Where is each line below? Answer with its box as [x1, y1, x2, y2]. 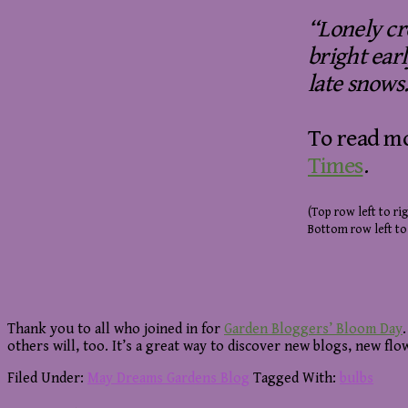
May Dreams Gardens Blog [87, 370, 250, 388]
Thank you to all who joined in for [7, 321, 224, 339]
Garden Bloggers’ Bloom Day [224, 321, 403, 339]
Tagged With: [253, 370, 340, 388]
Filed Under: [7, 370, 87, 388]
